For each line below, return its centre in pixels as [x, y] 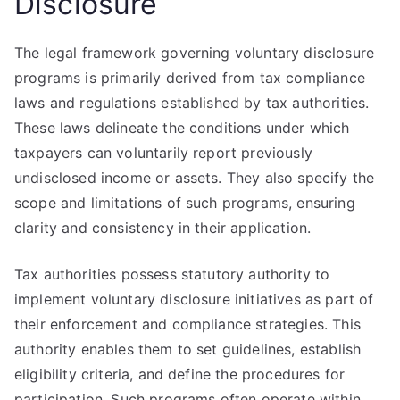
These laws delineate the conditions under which [182, 128]
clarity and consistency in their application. [163, 228]
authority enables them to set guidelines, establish [188, 349]
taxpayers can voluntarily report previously [163, 153]
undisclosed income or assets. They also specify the [195, 178]
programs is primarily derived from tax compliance [190, 78]
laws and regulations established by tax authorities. [192, 103]
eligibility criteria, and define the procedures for [180, 374]
